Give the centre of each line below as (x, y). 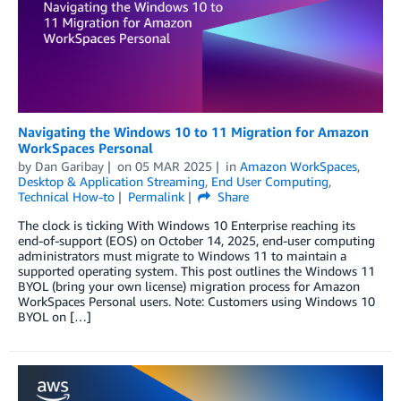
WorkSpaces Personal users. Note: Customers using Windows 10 (196, 302)
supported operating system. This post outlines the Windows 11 (196, 271)
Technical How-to (66, 197)
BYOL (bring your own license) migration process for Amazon (189, 286)
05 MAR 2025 (173, 166)
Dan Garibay (69, 166)
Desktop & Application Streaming (111, 182)
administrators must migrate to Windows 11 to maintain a (182, 256)
